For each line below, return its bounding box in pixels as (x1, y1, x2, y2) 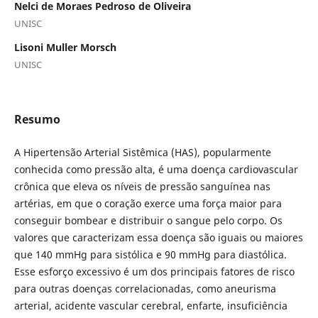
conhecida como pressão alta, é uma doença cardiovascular (13, 162, 298, 176)
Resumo (13, 111, 60, 127)
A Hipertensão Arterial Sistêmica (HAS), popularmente (13, 145, 271, 159)
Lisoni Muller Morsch (13, 40, 116, 54)
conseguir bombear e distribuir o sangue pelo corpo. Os (13, 213, 283, 227)
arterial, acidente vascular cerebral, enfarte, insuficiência (13, 298, 287, 312)
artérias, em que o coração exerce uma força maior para (13, 196, 282, 210)
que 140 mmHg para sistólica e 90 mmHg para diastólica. (13, 247, 287, 261)
